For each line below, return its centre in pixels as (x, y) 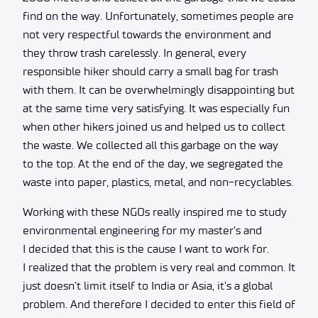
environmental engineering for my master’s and (142, 230)
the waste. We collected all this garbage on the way (150, 145)
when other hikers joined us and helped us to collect (154, 126)
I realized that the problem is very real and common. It (159, 267)
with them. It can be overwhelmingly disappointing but (159, 89)
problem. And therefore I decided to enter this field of (159, 304)
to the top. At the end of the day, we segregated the (153, 163)
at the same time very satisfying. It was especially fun (156, 108)
